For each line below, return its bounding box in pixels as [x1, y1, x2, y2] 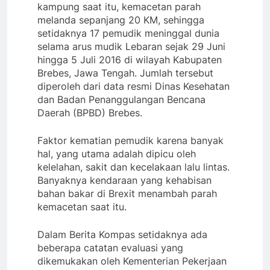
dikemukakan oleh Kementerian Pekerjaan [37, 254, 227, 267]
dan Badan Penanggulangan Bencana [37, 93, 206, 105]
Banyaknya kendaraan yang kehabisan [37, 174, 212, 186]
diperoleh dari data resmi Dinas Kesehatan [37, 80, 230, 92]
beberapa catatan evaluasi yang [37, 241, 183, 254]
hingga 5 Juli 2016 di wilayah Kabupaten [37, 53, 222, 66]
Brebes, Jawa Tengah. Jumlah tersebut [37, 66, 213, 79]
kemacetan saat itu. [37, 200, 127, 213]
